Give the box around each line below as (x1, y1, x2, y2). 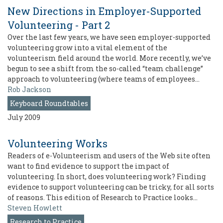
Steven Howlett (7, 203, 62, 213)
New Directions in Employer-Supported (7, 4, 201, 18)
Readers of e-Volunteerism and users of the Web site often (7, 151, 211, 161)
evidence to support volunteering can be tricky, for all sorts (7, 182, 214, 192)
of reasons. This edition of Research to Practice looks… (7, 193, 198, 203)
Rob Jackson (7, 85, 51, 95)
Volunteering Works (7, 137, 108, 150)
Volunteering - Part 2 (7, 18, 110, 32)
